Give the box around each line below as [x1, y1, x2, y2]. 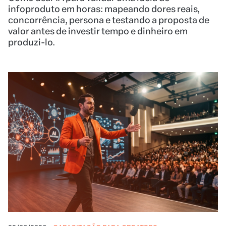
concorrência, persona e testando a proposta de [8, 14, 209, 26]
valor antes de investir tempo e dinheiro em [8, 25, 188, 37]
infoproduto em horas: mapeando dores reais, [8, 3, 200, 15]
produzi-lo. [8, 36, 55, 48]
